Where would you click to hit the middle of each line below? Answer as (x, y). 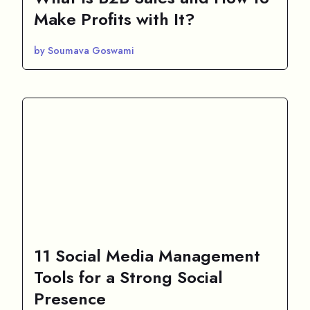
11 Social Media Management (147, 255)
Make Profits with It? (115, 19)
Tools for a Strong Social (128, 277)
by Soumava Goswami (84, 50)
